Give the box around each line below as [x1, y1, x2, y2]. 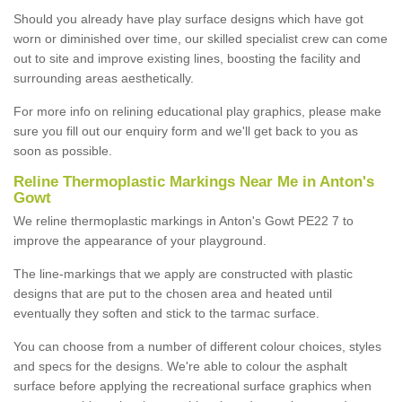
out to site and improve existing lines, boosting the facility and [13, 50, 361, 66]
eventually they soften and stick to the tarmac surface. [13, 305, 319, 320]
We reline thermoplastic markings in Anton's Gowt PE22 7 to [13, 213, 354, 228]
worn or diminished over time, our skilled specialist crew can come [13, 31, 388, 46]
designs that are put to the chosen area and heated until [13, 285, 332, 301]
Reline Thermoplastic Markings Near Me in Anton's [13, 172, 374, 190]
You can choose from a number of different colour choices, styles [13, 338, 381, 354]
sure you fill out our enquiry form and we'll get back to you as [13, 123, 358, 138]
